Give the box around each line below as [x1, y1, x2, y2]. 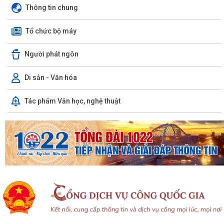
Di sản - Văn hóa [24, 73, 77, 81]
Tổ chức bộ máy [25, 26, 76, 35]
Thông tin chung [25, 3, 78, 11]
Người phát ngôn [24, 50, 78, 58]
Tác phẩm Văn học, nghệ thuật [24, 96, 120, 105]
